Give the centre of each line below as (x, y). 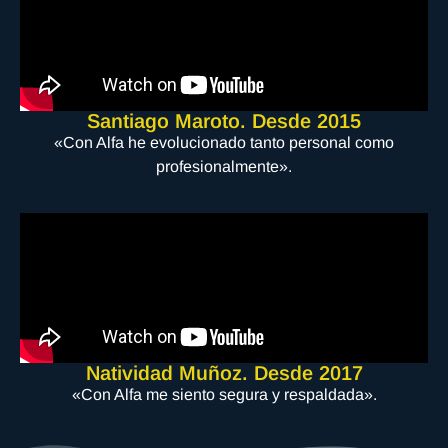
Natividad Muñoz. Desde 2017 (224, 373)
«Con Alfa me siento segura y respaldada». (224, 395)
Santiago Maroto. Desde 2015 (224, 120)
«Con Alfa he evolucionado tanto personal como (224, 142)
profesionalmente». (224, 166)
